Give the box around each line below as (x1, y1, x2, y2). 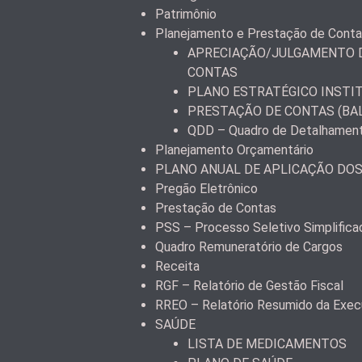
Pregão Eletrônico (155, 181, 258, 197)
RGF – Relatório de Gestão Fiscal (155, 278, 343, 294)
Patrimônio (155, 6, 217, 23)
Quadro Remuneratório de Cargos (155, 239, 343, 255)
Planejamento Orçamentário (155, 142, 314, 158)
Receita (155, 259, 200, 275)
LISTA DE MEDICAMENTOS (187, 336, 347, 352)
